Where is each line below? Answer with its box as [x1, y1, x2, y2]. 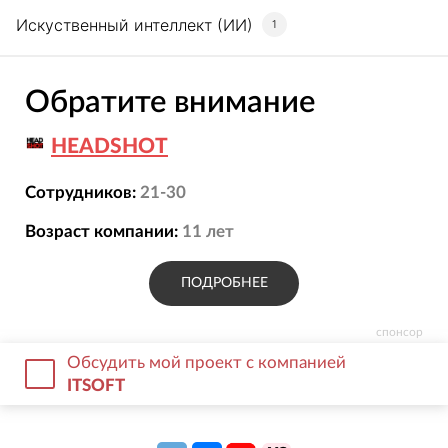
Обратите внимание [24, 86, 315, 118]
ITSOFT [67, 376, 126, 394]
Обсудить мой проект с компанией [67, 353, 347, 371]
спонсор [376, 325, 424, 338]
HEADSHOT [51, 135, 168, 157]
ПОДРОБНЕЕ [180, 275, 268, 290]
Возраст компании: [24, 223, 178, 241]
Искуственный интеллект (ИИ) [16, 14, 253, 35]
